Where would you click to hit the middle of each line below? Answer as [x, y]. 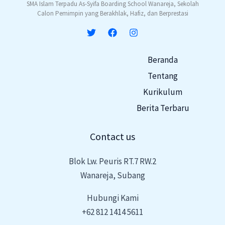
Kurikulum [163, 92]
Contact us [113, 136]
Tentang [163, 76]
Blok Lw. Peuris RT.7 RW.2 [113, 161]
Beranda [163, 60]
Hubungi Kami [113, 198]
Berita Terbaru [163, 108]
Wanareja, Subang [113, 175]
